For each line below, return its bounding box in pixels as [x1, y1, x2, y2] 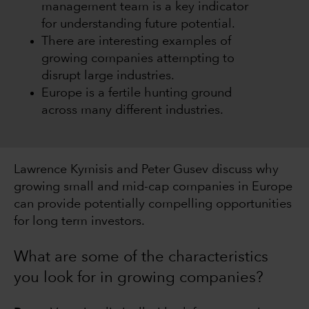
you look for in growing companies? [14, 270, 263, 286]
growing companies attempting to [41, 52, 235, 66]
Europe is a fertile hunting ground [41, 87, 232, 100]
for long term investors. [14, 215, 145, 228]
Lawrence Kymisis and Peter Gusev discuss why [14, 163, 279, 177]
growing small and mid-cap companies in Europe [14, 181, 292, 194]
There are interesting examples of [41, 35, 231, 48]
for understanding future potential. [41, 18, 235, 31]
